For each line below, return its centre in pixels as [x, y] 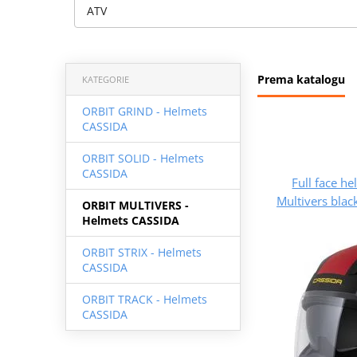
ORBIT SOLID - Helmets [143, 158]
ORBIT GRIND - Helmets [144, 111]
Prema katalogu [301, 79]
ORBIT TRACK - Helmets [144, 299]
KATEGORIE [105, 79]
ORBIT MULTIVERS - [135, 205]
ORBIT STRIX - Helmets [141, 252]
